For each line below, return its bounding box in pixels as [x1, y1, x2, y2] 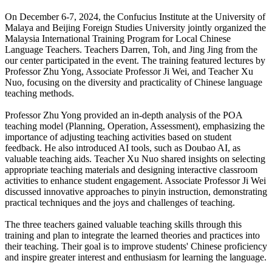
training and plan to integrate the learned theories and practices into [5, 230, 260, 241]
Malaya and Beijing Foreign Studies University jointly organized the [5, 22, 266, 33]
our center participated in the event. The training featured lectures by [5, 55, 265, 66]
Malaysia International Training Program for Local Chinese [5, 33, 231, 44]
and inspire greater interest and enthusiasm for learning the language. [5, 252, 267, 263]
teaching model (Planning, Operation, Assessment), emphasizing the [5, 121, 265, 132]
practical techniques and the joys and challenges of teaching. [5, 197, 235, 208]
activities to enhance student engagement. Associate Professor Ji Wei [5, 175, 266, 186]
